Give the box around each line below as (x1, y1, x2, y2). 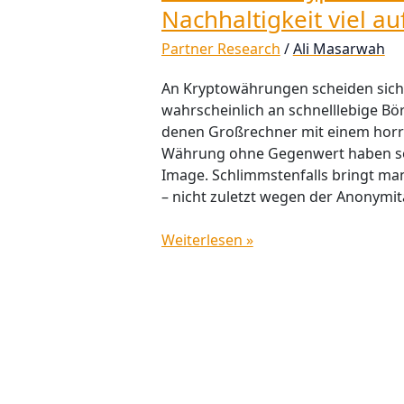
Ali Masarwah (292, 39, 385, 60)
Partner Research (161, 39, 280, 60)
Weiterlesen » (161, 229, 253, 250)
